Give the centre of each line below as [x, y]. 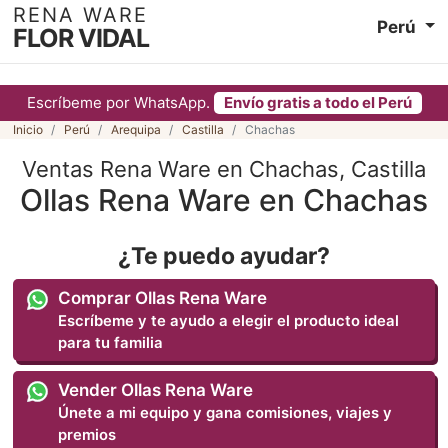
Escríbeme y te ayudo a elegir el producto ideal [229, 320]
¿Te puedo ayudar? [224, 256]
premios [87, 434]
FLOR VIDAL [80, 38]
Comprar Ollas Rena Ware [163, 297]
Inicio [27, 129]
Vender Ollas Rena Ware [156, 389]
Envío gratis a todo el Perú [317, 102]
